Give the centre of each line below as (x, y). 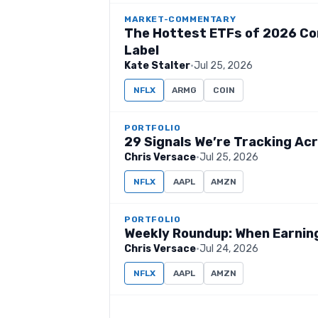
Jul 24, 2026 (229, 249)
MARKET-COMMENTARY (180, 19)
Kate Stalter (157, 66)
